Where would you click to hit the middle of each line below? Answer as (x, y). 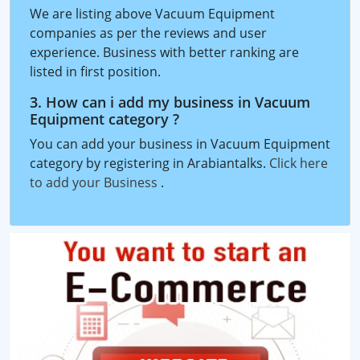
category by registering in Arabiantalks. (149, 164)
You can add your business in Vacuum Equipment (180, 144)
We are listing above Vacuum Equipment (152, 14)
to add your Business (95, 183)
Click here (299, 164)
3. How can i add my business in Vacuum (170, 102)
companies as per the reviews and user (148, 33)
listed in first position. (95, 72)
